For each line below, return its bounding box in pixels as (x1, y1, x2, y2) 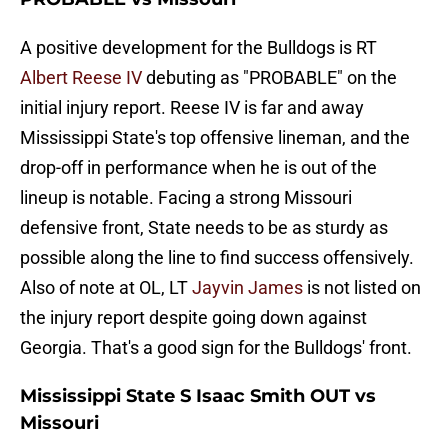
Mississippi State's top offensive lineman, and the (20, 127, 410, 149)
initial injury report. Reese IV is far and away (20, 97, 364, 119)
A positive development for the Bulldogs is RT (20, 37, 377, 59)
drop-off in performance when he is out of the (20, 157, 377, 179)
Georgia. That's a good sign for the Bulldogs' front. (20, 337, 412, 359)
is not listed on (303, 277, 421, 299)
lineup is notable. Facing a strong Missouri (20, 187, 352, 209)
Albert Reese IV (20, 67, 142, 89)
